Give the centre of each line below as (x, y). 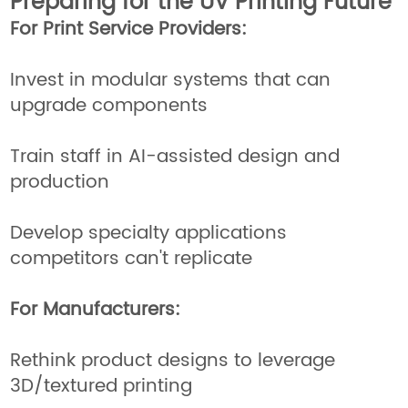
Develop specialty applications (149, 233)
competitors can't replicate (132, 259)
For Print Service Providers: (129, 29)
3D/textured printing (102, 386)
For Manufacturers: (96, 310)
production (60, 182)
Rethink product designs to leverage (173, 361)
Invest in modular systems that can (171, 80)
